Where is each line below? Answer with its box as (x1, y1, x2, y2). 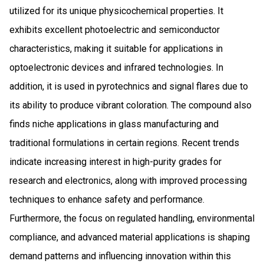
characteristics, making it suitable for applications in (9, 42, 223, 54)
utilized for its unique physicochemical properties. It (9, 5, 223, 16)
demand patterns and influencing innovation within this (9, 250, 231, 262)
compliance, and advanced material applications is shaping (9, 231, 250, 243)
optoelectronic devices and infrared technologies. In (9, 61, 223, 73)
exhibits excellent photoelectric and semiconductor (9, 24, 220, 35)
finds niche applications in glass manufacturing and (9, 118, 219, 130)
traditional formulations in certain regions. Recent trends (9, 137, 239, 148)
